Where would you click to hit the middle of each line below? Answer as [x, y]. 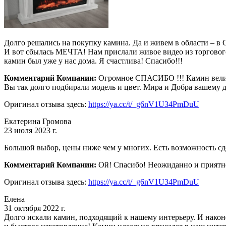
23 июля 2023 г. [31, 130]
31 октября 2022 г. [35, 208]
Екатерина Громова [38, 121]
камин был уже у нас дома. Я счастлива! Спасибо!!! [93, 61]
